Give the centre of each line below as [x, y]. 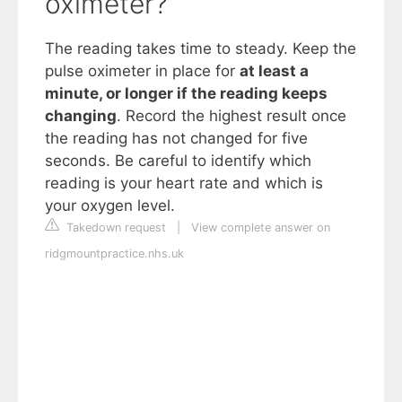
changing [81, 116]
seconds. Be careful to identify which [178, 161]
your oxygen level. [110, 205]
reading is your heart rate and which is [184, 183]
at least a [274, 71]
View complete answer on [261, 227]
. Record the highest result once [232, 116]
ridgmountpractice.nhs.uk [114, 253]
